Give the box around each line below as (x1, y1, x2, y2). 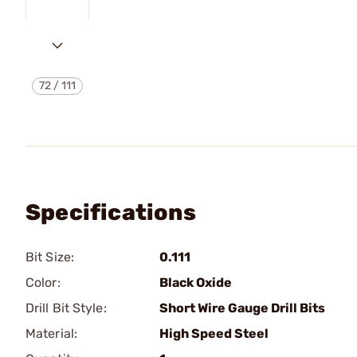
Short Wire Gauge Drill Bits (159, 300, 325, 316)
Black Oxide (159, 275, 232, 290)
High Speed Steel (159, 326, 269, 341)
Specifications (25, 199, 196, 226)
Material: (25, 326, 77, 341)
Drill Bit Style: (25, 300, 107, 316)
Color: (25, 275, 61, 290)
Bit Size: (25, 249, 74, 265)
